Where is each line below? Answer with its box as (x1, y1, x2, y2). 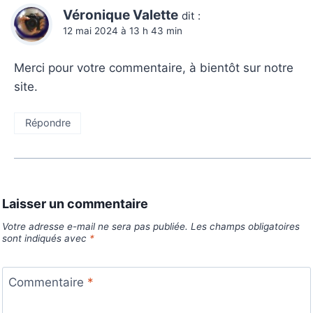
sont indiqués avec (2, 232, 90, 244)
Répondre (24, 117, 71, 129)
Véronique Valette (63, 6, 179, 23)
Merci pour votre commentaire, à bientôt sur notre (14, 60, 294, 75)
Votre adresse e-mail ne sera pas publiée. (2, 220, 189, 232)
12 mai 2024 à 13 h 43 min (63, 24, 183, 36)
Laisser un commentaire (2, 196, 149, 211)
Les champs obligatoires (191, 220, 300, 232)
